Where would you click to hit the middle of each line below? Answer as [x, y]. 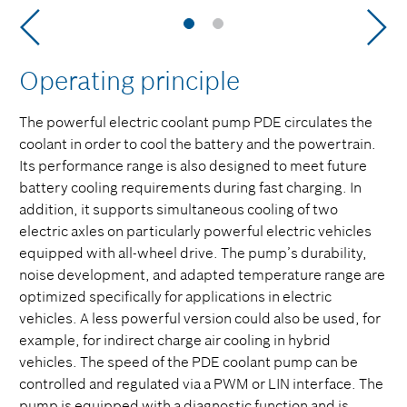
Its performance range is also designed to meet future [193, 165]
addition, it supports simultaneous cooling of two [179, 209]
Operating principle [129, 81]
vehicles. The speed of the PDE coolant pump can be [189, 362]
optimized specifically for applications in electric [175, 296]
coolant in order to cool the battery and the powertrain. [198, 144]
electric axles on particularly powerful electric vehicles [195, 231]
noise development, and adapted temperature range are [202, 274]
